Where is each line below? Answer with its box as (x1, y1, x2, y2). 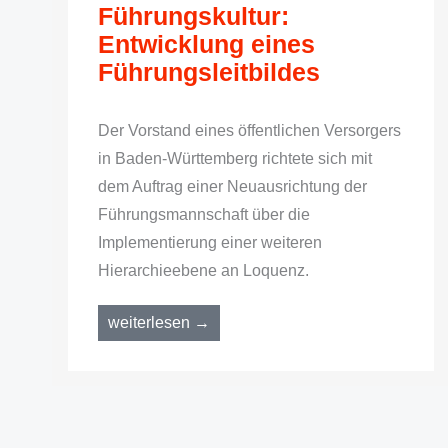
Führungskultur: (97, 2, 289, 30)
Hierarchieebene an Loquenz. (97, 262, 309, 279)
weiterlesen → (107, 314, 210, 331)
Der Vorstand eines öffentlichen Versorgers (97, 122, 401, 139)
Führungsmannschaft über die (97, 206, 310, 223)
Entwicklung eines (97, 30, 315, 58)
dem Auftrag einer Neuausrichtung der (97, 178, 367, 195)
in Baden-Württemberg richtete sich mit (97, 150, 372, 167)
